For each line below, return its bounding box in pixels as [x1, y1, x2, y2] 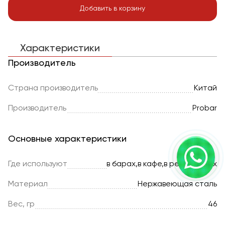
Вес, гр [8, 200, 35, 208]
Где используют [8, 160, 67, 168]
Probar [192, 104, 217, 113]
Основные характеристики [8, 135, 127, 144]
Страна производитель [8, 84, 98, 92]
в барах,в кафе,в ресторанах [106, 160, 217, 168]
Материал [8, 180, 48, 188]
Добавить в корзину [80, 5, 145, 12]
